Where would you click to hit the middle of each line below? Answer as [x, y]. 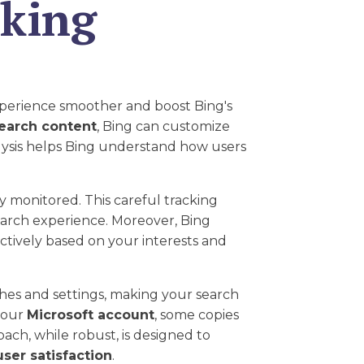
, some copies [197, 315]
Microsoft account [91, 315]
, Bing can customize [163, 127]
